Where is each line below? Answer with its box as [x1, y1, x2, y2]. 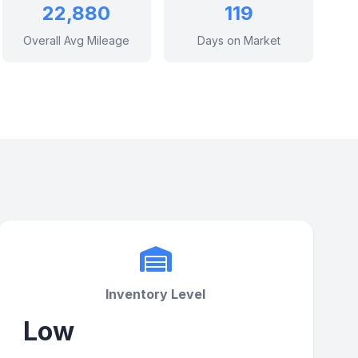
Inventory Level [105, 286, 206, 302]
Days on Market [197, 34, 280, 47]
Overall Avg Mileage [23, 34, 130, 47]
